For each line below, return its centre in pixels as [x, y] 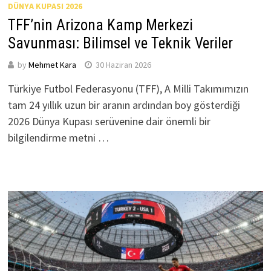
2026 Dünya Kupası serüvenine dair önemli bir [109, 121]
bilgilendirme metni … [58, 137]
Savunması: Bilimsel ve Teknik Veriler [120, 43]
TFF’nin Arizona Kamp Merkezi [100, 25]
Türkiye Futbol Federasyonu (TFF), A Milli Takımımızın [128, 88]
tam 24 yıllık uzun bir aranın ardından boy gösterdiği [124, 105]
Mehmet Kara [52, 64]
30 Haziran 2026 [123, 64]
